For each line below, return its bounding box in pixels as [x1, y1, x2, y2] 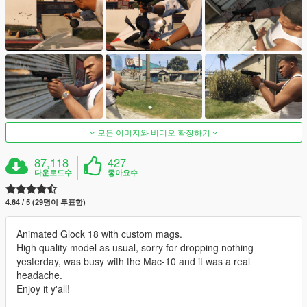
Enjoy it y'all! [16, 282, 70, 296]
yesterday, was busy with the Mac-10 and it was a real [16, 254, 250, 269]
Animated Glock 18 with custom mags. [16, 227, 182, 241]
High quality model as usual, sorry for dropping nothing [16, 241, 254, 255]
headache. [16, 268, 62, 282]
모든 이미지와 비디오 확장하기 [95, 126, 212, 138]
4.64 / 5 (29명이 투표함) [5, 197, 86, 208]
